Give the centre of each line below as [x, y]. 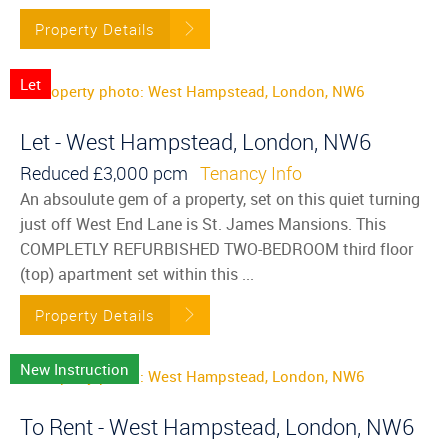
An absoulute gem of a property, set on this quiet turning [220, 198]
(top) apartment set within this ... [137, 273]
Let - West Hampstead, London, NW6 [195, 141]
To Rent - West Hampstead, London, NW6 [217, 427]
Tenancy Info [251, 172]
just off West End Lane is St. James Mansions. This [203, 223]
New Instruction [74, 369]
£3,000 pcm [144, 172]
